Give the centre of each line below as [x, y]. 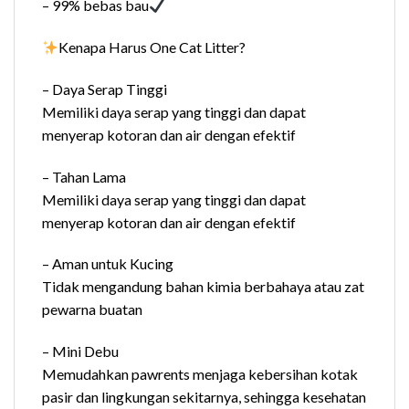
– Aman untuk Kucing [108, 264]
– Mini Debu [80, 351]
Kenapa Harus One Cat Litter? [152, 47]
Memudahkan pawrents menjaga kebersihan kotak [200, 374]
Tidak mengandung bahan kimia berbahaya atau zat [203, 287]
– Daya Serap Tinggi [107, 89]
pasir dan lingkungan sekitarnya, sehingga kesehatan [204, 397]
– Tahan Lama [84, 176]
